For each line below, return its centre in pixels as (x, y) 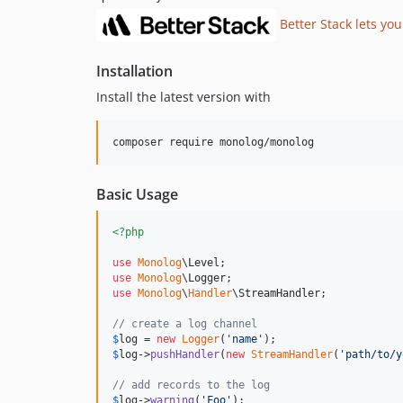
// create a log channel (185, 323)
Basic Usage (137, 194)
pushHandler (185, 354)
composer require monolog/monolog (213, 142)
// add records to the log (191, 385)
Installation (134, 71)
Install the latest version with (184, 96)
